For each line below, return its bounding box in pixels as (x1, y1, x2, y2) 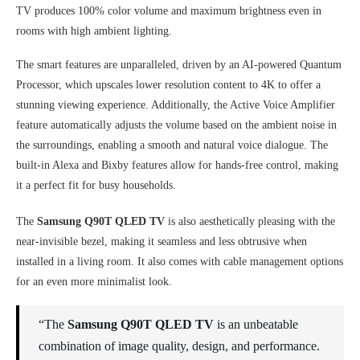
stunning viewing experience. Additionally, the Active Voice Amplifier (16, 99, 335, 111)
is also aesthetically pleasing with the (165, 215, 335, 227)
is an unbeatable (214, 317, 298, 331)
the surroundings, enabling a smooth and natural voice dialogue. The (16, 139, 328, 151)
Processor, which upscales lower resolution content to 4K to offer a (16, 79, 321, 91)
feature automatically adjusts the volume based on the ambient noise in (16, 119, 337, 131)
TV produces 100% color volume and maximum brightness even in (16, 5, 321, 17)
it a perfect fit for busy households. (16, 179, 176, 191)
